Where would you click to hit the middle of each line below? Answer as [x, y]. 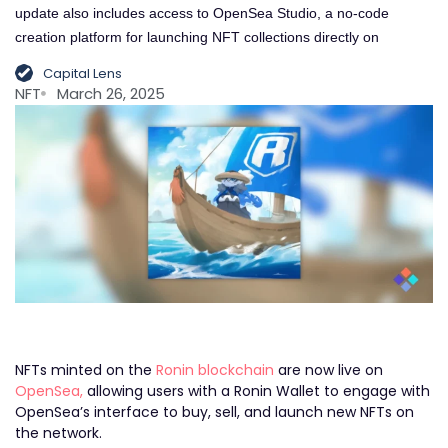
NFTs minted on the [85, 369]
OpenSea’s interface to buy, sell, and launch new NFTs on [214, 411]
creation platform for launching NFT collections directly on [197, 37]
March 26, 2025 [111, 93]
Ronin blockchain [215, 369]
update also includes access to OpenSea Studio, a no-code [202, 13]
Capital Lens [82, 73]
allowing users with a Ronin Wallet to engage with [256, 390]
